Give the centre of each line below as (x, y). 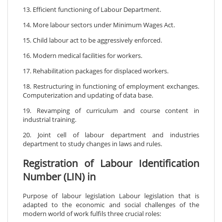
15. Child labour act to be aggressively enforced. (92, 40)
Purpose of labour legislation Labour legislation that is (111, 195)
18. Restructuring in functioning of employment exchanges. (111, 86)
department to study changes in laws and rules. (92, 144)
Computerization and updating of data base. (89, 95)
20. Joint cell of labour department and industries (111, 135)
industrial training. (50, 120)
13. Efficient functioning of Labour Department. (92, 10)
